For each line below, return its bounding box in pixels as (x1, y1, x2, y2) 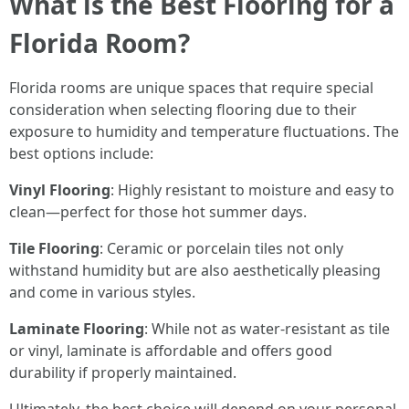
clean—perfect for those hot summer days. (9, 202, 307, 222)
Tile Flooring (9, 238, 100, 258)
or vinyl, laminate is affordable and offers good (9, 341, 332, 361)
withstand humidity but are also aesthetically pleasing (9, 260, 381, 280)
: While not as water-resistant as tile (144, 319, 390, 339)
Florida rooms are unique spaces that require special (9, 78, 373, 98)
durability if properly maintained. (9, 362, 236, 383)
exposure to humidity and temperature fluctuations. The (9, 121, 399, 142)
